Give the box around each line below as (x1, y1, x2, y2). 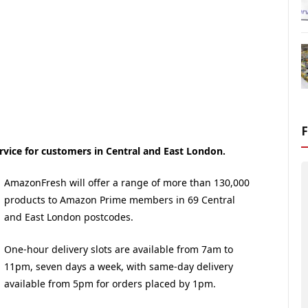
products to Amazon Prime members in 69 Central (4, 193, 236, 207)
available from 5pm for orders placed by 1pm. (4, 276, 217, 290)
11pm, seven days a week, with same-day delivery (4, 259, 234, 273)
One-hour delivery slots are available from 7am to (4, 242, 234, 256)
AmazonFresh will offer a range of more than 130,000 (4, 176, 250, 190)
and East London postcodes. (4, 210, 134, 224)
